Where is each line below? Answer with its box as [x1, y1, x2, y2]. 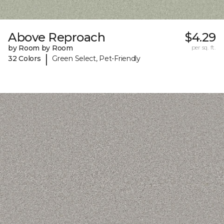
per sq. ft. [191, 43, 216, 51]
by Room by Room [8, 43, 73, 52]
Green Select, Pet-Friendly [52, 54, 140, 63]
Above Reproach [8, 29, 105, 44]
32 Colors [8, 54, 41, 63]
